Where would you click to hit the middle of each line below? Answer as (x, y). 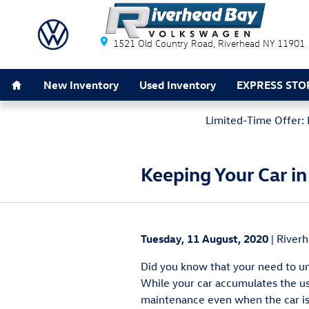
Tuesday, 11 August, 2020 (205, 239)
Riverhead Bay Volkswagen (176, 23)
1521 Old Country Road (163, 43)
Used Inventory (178, 84)
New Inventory (81, 84)
